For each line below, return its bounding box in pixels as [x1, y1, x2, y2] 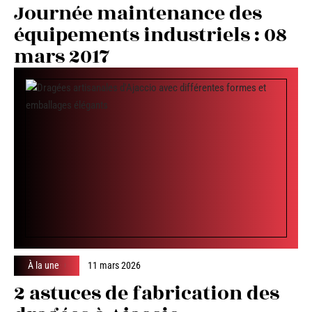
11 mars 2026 [88, 259, 141, 271]
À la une [28, 259, 59, 271]
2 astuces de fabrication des [14, 278, 279, 309]
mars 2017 [14, 42, 109, 72]
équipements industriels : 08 [14, 20, 287, 51]
